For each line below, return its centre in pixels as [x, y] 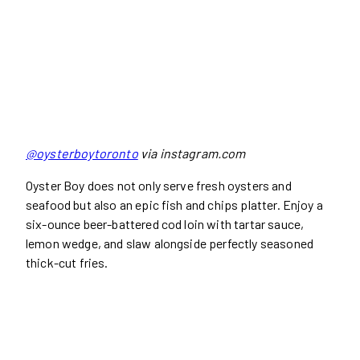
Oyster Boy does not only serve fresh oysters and [159, 186]
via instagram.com [192, 153]
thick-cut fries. [67, 263]
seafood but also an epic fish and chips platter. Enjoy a [174, 205]
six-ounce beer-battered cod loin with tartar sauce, [165, 224]
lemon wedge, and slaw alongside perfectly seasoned [170, 243]
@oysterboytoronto [82, 153]
